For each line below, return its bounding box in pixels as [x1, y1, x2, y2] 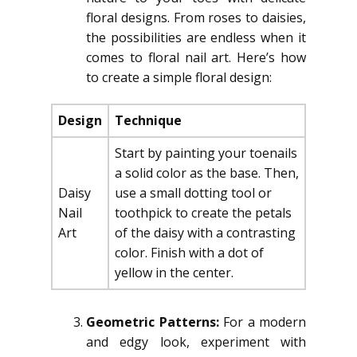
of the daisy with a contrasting [115, 224, 296, 241]
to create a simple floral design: [86, 69, 272, 86]
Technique [115, 112, 182, 129]
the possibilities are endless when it [86, 29, 306, 46]
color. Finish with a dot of [115, 244, 264, 261]
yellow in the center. [115, 264, 233, 281]
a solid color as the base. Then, [115, 164, 299, 182]
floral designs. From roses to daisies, [86, 9, 306, 26]
